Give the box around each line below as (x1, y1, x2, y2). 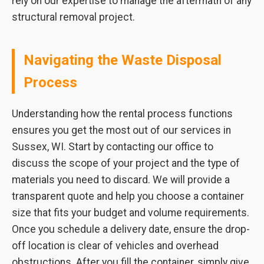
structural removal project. (12, 11, 135, 23)
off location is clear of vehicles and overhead (12, 240, 219, 252)
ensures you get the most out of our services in (12, 124, 231, 136)
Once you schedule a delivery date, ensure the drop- (12, 223, 250, 235)
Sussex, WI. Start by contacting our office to (12, 141, 213, 153)
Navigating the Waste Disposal (24, 52, 222, 68)
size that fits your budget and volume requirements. (12, 207, 249, 219)
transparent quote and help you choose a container (12, 190, 244, 202)
